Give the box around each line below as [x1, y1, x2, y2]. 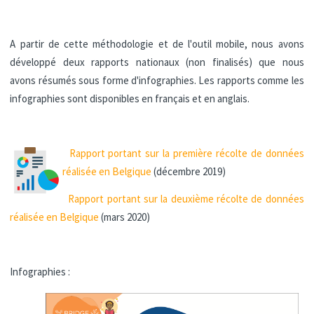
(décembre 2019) [153, 165, 226, 179]
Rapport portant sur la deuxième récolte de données [62, 192, 304, 206]
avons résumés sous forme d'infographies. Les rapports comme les [10, 74, 304, 88]
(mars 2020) [101, 210, 151, 224]
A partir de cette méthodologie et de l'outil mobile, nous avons [10, 37, 304, 51]
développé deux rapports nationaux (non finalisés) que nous [10, 55, 304, 69]
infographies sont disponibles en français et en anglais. [10, 92, 252, 106]
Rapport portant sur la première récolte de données [69, 146, 304, 161]
